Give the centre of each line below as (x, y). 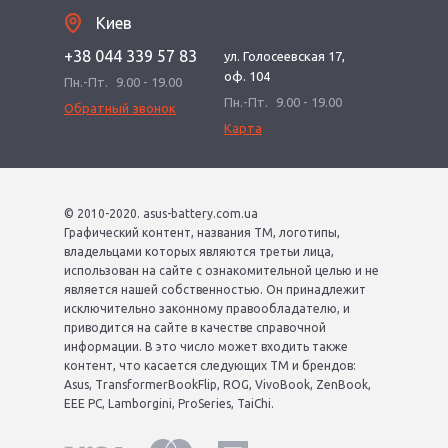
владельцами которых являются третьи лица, (199, 252)
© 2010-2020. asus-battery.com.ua (161, 214)
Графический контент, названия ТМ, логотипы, (202, 233)
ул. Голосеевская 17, (284, 56)
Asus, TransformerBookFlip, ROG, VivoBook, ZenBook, (217, 385)
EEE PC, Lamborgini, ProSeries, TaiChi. (169, 404)
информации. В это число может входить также (206, 347)
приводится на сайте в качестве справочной (195, 328)
